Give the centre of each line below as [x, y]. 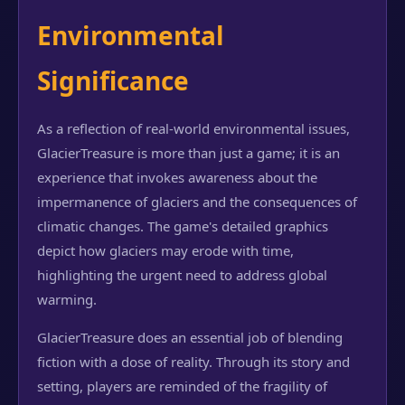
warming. [67, 299]
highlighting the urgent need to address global [182, 275]
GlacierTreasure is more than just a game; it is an [188, 153]
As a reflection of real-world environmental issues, [193, 128]
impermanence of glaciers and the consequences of [197, 202]
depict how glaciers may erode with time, [165, 250]
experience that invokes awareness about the [177, 177]
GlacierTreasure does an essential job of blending [190, 337]
